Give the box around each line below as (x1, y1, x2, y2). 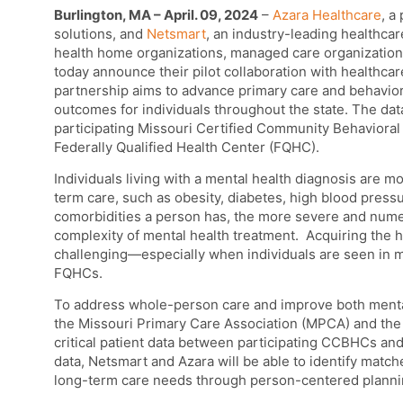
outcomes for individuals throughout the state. (54, 101, 348, 119)
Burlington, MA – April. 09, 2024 (54, 6, 258, 24)
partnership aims (54, 82, 162, 100)
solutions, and (54, 25, 147, 43)
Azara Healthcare (273, 6, 381, 24)
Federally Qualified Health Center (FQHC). (54, 139, 319, 157)
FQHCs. (54, 264, 103, 282)
